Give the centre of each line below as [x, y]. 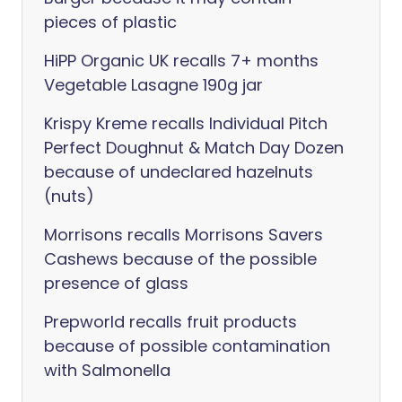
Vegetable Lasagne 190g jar [153, 85]
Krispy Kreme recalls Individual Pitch [186, 123]
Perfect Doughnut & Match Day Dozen [194, 148]
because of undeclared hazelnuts [179, 172]
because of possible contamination [187, 346]
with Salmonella [107, 370]
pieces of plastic [110, 22]
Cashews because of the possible [180, 259]
